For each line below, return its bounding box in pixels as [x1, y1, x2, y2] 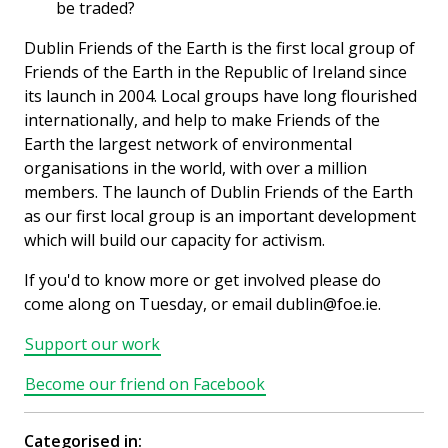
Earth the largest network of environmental [24, 132, 352, 155]
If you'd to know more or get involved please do [24, 268, 381, 291]
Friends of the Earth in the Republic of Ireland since [24, 60, 407, 83]
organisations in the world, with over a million [24, 156, 367, 179]
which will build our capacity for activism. [24, 228, 325, 251]
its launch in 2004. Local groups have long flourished [24, 84, 417, 107]
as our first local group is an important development [24, 204, 416, 227]
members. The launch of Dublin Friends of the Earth [24, 180, 413, 203]
